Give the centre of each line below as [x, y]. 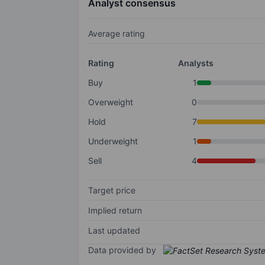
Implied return [115, 211]
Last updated [114, 231]
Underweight [113, 141]
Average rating [117, 34]
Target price [112, 190]
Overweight [111, 102]
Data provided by [122, 250]
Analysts [195, 63]
